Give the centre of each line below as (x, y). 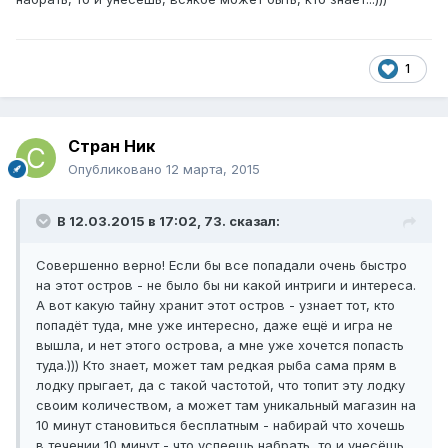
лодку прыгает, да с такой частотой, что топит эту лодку (220, 385)
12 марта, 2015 (213, 169)
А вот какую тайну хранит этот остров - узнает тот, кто (215, 305)
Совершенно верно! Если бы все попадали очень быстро (221, 265)
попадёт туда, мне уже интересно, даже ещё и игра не (214, 325)
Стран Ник (111, 146)
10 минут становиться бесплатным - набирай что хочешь (220, 425)
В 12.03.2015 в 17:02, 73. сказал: (168, 221)
